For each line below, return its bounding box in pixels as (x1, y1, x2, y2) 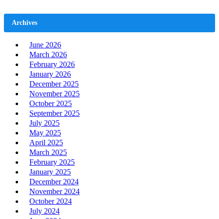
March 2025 (29, 148, 67, 156)
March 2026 (29, 50, 67, 59)
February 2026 (29, 60, 75, 68)
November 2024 (29, 187, 80, 196)
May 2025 (29, 128, 61, 137)
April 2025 (29, 138, 63, 147)
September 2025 (29, 109, 80, 117)
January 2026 (29, 69, 71, 78)
